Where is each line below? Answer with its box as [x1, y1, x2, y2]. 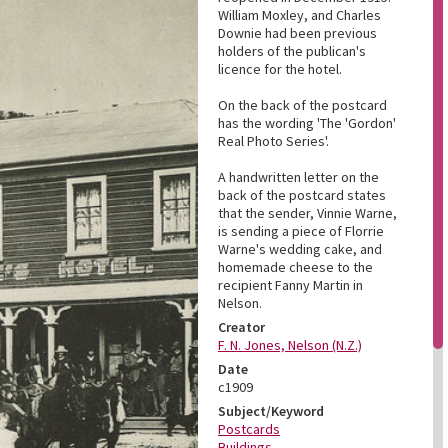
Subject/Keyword [218, 402, 324, 420]
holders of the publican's [218, 42, 366, 60]
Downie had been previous [218, 24, 377, 42]
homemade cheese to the [218, 258, 373, 276]
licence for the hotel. [218, 60, 342, 78]
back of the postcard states [218, 186, 386, 204]
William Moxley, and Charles [218, 6, 381, 24]
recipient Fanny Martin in [218, 276, 363, 294]
